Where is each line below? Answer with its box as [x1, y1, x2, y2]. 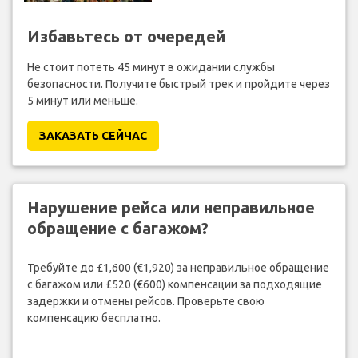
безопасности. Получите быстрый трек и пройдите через [26, 78, 330, 91]
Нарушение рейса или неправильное [26, 198, 315, 217]
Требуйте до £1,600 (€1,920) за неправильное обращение [26, 261, 329, 274]
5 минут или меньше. [26, 94, 138, 108]
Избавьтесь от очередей [26, 27, 225, 46]
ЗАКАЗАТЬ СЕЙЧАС [38, 129, 147, 143]
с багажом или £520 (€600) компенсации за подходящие [26, 277, 322, 291]
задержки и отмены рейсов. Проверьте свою [26, 294, 265, 308]
